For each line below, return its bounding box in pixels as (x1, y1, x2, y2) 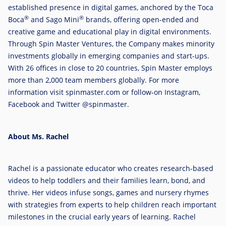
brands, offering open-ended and (84, 15, 199, 25)
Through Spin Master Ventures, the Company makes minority (8, 39, 214, 49)
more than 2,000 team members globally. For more (8, 75, 179, 85)
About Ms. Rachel (8, 132, 71, 142)
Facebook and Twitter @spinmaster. (8, 99, 129, 109)
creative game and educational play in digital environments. (8, 27, 211, 37)
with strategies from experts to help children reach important (8, 199, 216, 209)
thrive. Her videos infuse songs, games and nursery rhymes (8, 187, 209, 197)
